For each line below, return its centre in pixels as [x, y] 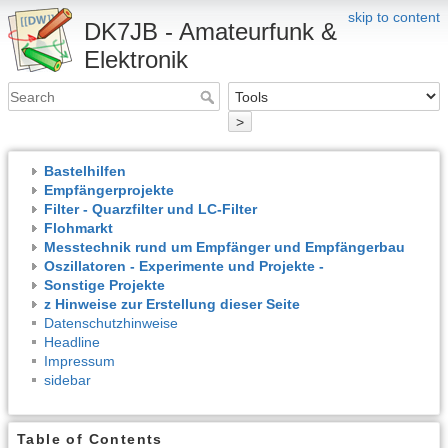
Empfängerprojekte [109, 189]
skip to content [394, 17]
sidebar [67, 379]
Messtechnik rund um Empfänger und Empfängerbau [224, 246]
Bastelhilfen [85, 170]
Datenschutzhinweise [111, 322]
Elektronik [136, 59]
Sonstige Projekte [104, 284]
